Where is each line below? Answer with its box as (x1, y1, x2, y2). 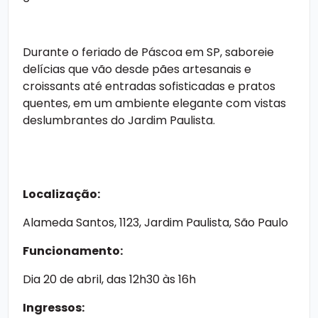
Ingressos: (23, 299, 84, 316)
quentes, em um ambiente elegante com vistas (23, 94, 286, 111)
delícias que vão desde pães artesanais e (23, 60, 251, 77)
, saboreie (220, 43, 274, 60)
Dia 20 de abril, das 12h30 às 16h (23, 270, 196, 287)
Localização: (23, 185, 100, 202)
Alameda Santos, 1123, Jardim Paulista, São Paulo (23, 214, 288, 231)
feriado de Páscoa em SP (82, 43, 220, 60)
